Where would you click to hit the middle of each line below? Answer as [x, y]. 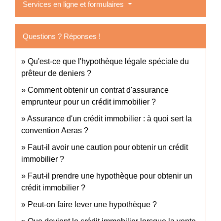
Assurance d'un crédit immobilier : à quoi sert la [110, 119]
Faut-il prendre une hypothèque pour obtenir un [110, 176]
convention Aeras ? [55, 131]
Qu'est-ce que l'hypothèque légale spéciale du [108, 62]
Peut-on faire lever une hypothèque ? [92, 205]
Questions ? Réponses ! [62, 37]
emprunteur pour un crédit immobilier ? [89, 102]
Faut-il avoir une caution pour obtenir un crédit [108, 147]
